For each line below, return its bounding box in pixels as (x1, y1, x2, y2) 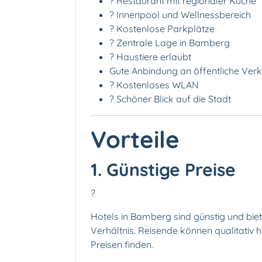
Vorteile (91, 125, 180, 154)
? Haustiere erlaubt (109, 51, 191, 63)
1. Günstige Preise (91, 158, 236, 181)
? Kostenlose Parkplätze (109, 23, 215, 35)
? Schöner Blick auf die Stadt (109, 93, 231, 105)
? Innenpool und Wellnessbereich (109, 9, 251, 21)
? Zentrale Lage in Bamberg (109, 37, 230, 49)
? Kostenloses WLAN (109, 79, 199, 91)
